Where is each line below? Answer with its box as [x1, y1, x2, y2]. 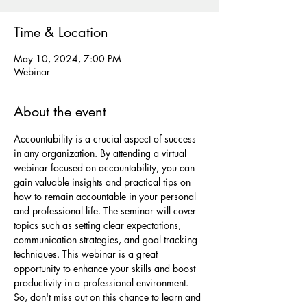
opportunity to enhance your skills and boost [14, 261, 198, 275]
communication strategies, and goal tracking [14, 232, 200, 246]
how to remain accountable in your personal [14, 189, 199, 203]
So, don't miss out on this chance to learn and [14, 290, 204, 304]
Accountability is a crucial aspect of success [14, 132, 199, 145]
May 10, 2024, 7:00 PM [14, 51, 121, 65]
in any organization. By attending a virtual [14, 146, 189, 160]
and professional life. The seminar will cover [14, 204, 199, 217]
